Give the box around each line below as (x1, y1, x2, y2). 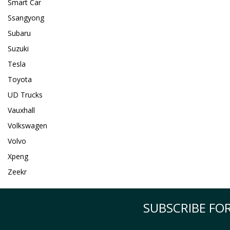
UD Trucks (8, 90, 43, 100)
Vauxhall (8, 105, 35, 116)
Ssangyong (8, 13, 44, 23)
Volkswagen (8, 121, 47, 131)
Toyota (8, 74, 32, 85)
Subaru (8, 28, 31, 39)
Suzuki (8, 44, 29, 54)
